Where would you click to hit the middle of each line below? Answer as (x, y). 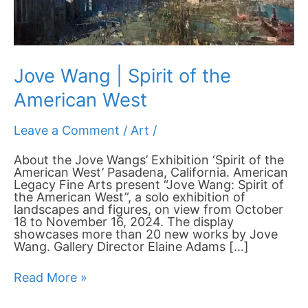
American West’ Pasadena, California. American (151, 173)
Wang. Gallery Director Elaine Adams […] (131, 247)
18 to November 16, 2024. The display (124, 222)
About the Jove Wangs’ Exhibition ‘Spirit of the (149, 160)
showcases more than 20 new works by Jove (146, 234)
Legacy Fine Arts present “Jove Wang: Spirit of (149, 185)
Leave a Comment (67, 130)
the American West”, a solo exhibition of (130, 197)
